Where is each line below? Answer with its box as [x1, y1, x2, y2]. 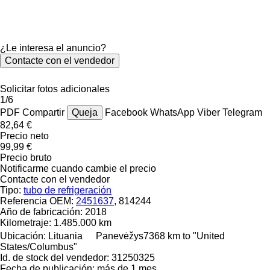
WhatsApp [150, 107, 197, 118]
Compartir [22, 107, 64, 118]
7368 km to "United [143, 230, 225, 241]
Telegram [222, 107, 262, 118]
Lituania [48, 230, 83, 241]
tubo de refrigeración [24, 184, 111, 195]
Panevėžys [96, 230, 143, 241]
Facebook [105, 107, 150, 118]
